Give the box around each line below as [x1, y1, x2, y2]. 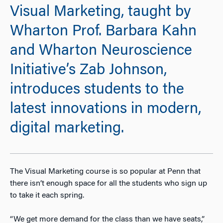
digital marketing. [10, 121, 124, 137]
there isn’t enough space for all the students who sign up [10, 179, 207, 188]
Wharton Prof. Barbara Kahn [10, 24, 197, 40]
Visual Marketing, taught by [10, 5, 191, 20]
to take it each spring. [10, 191, 84, 200]
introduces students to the [10, 83, 184, 98]
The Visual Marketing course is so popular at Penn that [10, 167, 201, 176]
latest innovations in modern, [10, 102, 201, 117]
